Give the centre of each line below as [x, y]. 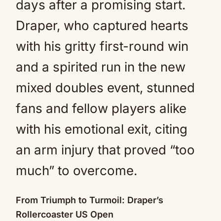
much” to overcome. [76, 170]
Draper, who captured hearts [102, 25]
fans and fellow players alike [101, 108]
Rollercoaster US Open [65, 214]
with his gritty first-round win [102, 46]
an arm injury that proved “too [105, 150]
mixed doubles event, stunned [105, 88]
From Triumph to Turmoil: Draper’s [90, 200]
